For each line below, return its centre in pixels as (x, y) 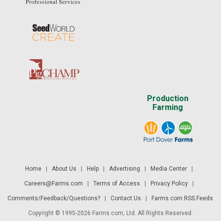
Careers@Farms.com (53, 184)
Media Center (168, 169)
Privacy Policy (169, 184)
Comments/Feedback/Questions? (54, 199)
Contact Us (126, 199)
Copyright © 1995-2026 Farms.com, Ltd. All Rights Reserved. (110, 213)
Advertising (124, 169)
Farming (167, 108)
